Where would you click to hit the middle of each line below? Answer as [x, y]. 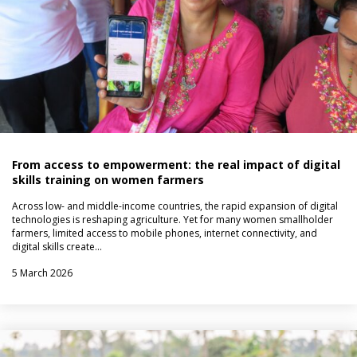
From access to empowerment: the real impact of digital [176, 164]
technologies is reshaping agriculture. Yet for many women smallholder [173, 219]
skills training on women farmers [108, 179]
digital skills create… [57, 246]
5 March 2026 [42, 273]
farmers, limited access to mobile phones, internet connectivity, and [165, 233]
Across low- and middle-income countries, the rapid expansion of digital [175, 206]
